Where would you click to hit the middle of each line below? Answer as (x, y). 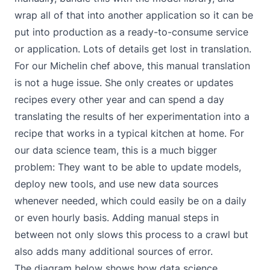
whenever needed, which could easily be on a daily (130, 201)
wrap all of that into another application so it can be (134, 15)
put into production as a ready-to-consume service (131, 32)
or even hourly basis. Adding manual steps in (117, 218)
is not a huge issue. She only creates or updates (124, 83)
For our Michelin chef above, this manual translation (132, 66)
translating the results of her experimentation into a (132, 116)
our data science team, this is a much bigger (116, 150)
